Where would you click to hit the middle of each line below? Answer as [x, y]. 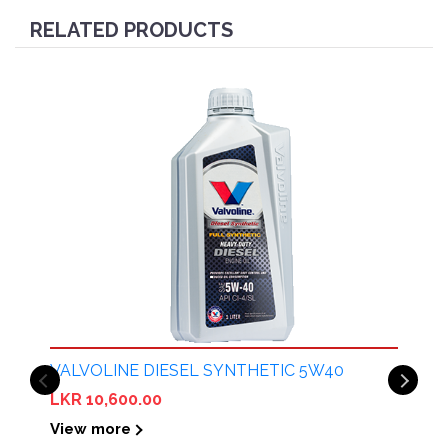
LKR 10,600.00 [106, 399]
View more [90, 428]
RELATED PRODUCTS [131, 30]
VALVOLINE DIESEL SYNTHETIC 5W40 [197, 370]
